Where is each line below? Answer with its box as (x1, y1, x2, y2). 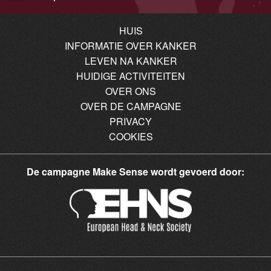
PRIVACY (109, 114, 152, 128)
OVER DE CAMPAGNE (80, 99, 181, 113)
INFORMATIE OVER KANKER (65, 38, 197, 53)
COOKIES (108, 129, 153, 143)
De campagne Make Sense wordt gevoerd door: (27, 164, 244, 178)
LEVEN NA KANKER (84, 53, 177, 68)
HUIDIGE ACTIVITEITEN (76, 68, 185, 83)
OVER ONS (105, 83, 156, 98)
